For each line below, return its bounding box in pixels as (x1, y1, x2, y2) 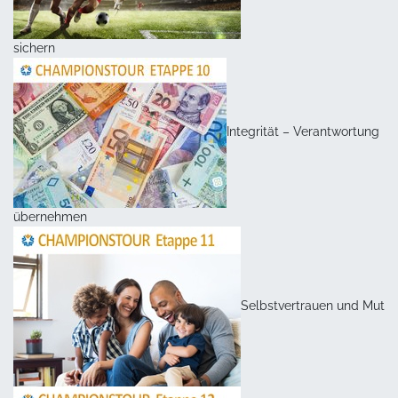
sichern (13, 40, 55, 55)
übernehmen (13, 209, 87, 224)
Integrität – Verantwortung (227, 124, 379, 139)
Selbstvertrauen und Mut (241, 298, 385, 313)
